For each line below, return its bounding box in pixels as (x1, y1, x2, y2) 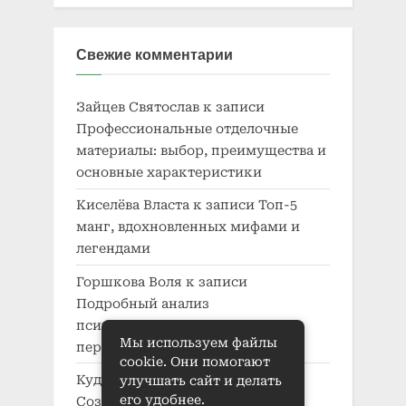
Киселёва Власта (76, 198, 189, 213)
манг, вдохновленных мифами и (76, 219, 300, 235)
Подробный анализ (76, 295, 209, 311)
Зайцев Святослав (76, 100, 199, 115)
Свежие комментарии (76, 46, 233, 63)
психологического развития (76, 317, 274, 333)
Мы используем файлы (120, 335, 277, 350)
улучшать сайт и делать (120, 373, 282, 388)
